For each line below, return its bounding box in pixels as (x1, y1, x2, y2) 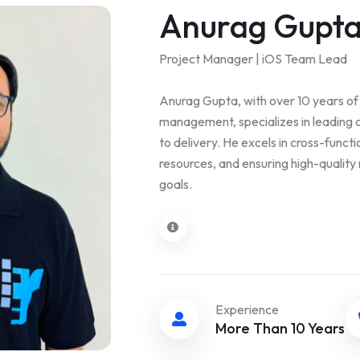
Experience (215, 301, 279, 317)
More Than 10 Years (215, 318, 345, 337)
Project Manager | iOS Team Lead (158, 50, 347, 67)
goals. (158, 175, 192, 192)
